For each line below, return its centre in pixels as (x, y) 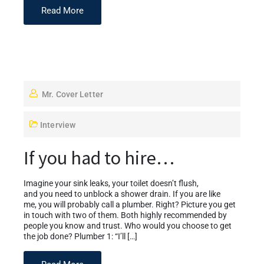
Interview (58, 125)
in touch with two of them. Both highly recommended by (125, 215)
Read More (62, 10)
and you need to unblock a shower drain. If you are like (122, 194)
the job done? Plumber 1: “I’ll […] (80, 236)
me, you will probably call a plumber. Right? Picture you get (130, 204)
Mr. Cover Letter (72, 94)
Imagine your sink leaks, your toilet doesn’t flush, (111, 183)
